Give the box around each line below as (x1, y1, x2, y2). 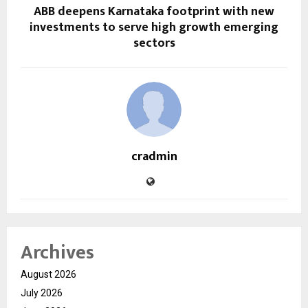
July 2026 (21, 287, 63, 299)
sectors (133, 33, 175, 54)
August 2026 (21, 269, 76, 280)
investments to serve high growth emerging (30, 17, 278, 38)
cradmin (131, 146, 177, 168)
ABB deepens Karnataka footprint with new (34, 1, 274, 23)
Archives (21, 236, 94, 269)
